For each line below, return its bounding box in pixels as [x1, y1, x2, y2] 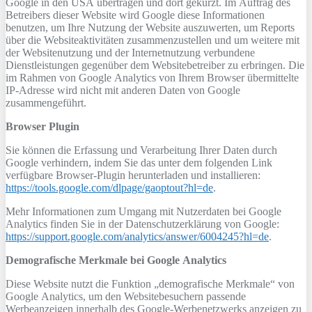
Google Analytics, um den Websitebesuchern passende [6, 290, 246, 302]
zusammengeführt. [6, 97, 86, 109]
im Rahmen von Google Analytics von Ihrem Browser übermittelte [6, 72, 299, 84]
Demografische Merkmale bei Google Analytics [6, 254, 226, 266]
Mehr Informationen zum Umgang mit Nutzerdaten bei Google [6, 205, 281, 217]
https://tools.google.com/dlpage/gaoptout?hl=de [6, 182, 213, 194]
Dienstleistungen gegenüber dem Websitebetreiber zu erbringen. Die [6, 59, 304, 71]
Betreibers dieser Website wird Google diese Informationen [6, 9, 265, 21]
